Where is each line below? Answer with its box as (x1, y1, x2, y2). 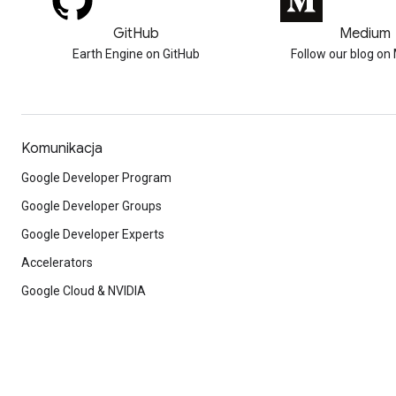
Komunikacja (21, 140, 103, 157)
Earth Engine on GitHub (72, 47, 200, 61)
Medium (339, 25, 391, 42)
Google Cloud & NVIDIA (21, 284, 146, 298)
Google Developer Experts (21, 227, 164, 241)
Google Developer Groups (21, 199, 162, 213)
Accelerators (21, 255, 93, 270)
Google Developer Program (21, 171, 171, 185)
